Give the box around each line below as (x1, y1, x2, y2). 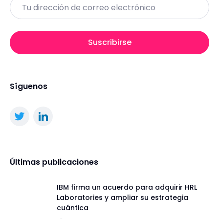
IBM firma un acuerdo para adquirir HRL (57, 182, 197, 193)
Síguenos (10, 81, 47, 92)
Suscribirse (88, 37, 131, 48)
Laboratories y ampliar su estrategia (57, 193, 188, 203)
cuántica (57, 203, 88, 213)
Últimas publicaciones (10, 156, 98, 168)
